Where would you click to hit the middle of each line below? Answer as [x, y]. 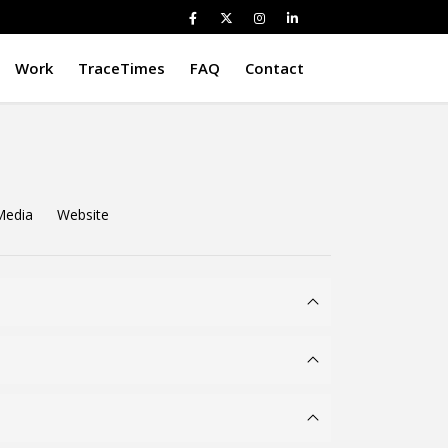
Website [83, 214]
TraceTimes [121, 68]
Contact [274, 68]
